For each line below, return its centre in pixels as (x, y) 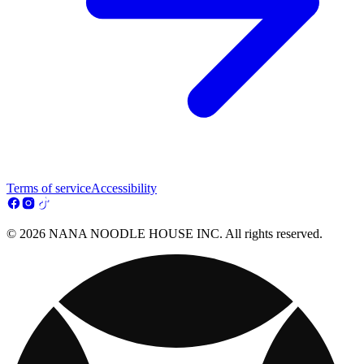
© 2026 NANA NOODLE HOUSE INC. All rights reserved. (165, 234)
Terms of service (49, 188)
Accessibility (124, 188)
